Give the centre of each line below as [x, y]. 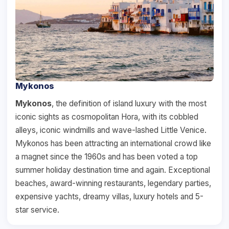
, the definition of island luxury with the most [129, 103]
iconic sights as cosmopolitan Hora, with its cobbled [107, 117]
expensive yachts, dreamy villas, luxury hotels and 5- [109, 196]
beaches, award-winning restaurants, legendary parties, [113, 183]
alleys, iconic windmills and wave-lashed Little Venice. [111, 130]
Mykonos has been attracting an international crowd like [113, 143]
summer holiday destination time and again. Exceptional [113, 170]
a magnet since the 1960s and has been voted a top [107, 156]
